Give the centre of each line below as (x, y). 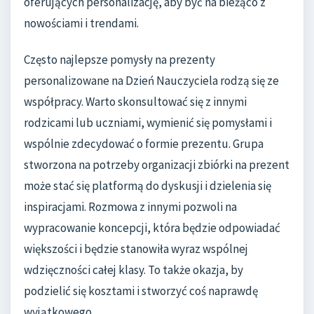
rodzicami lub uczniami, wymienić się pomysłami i (148, 122)
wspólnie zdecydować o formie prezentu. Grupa (144, 143)
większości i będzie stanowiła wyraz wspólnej (136, 248)
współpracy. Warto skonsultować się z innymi (135, 101)
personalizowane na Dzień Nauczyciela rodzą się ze (151, 80)
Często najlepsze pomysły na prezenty (120, 59)
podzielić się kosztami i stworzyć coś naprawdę (141, 291)
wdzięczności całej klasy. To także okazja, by (134, 269)
